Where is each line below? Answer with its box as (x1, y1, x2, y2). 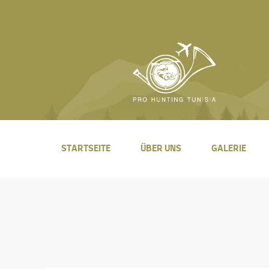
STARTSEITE (61, 144, 110, 153)
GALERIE (211, 144, 246, 153)
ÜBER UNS (140, 144, 181, 153)
